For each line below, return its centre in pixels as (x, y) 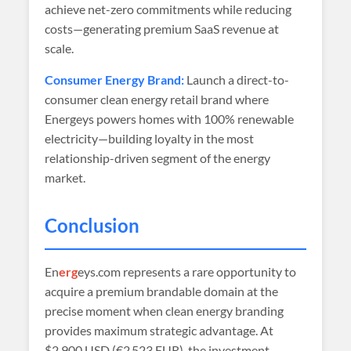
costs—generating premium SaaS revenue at (162, 29)
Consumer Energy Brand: (115, 80)
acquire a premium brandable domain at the (162, 291)
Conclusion (92, 225)
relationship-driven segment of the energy (158, 158)
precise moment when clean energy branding (165, 311)
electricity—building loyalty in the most (150, 138)
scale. (60, 48)
